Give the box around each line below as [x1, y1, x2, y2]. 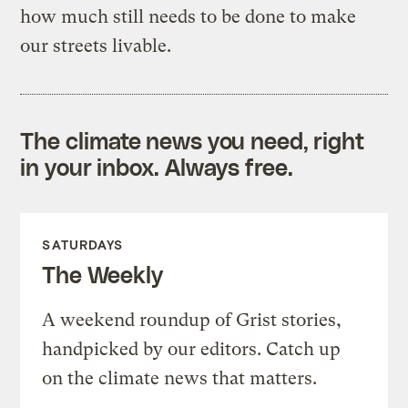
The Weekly [42, 260, 163, 288]
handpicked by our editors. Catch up [42, 338, 342, 360]
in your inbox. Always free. [20, 152, 293, 180]
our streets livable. [20, 35, 172, 56]
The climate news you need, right [20, 126, 365, 154]
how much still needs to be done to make [20, 5, 357, 27]
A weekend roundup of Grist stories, [42, 309, 342, 331]
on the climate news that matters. [42, 367, 318, 389]
